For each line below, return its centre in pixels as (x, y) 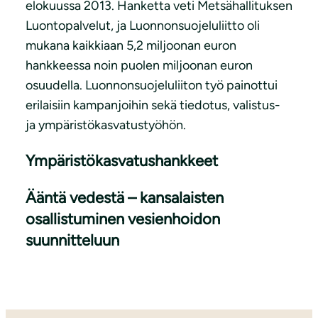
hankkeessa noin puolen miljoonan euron (139, 66)
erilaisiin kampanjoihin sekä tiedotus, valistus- (153, 105)
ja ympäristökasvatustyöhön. (106, 125)
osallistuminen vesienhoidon (123, 219)
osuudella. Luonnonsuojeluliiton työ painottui (152, 86)
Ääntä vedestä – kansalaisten (125, 198)
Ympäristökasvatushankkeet (122, 161)
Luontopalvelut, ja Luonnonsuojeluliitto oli (143, 26)
